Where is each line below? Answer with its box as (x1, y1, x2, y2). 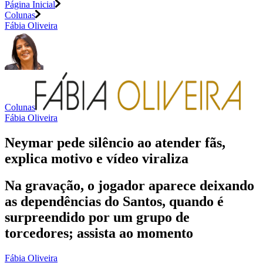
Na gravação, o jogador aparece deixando (5, 178, 254, 194)
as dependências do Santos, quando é (5, 194, 224, 210)
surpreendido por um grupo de (5, 210, 190, 225)
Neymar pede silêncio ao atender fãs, (5, 134, 225, 150)
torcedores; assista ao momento (5, 225, 193, 241)
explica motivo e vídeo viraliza (5, 150, 188, 166)
